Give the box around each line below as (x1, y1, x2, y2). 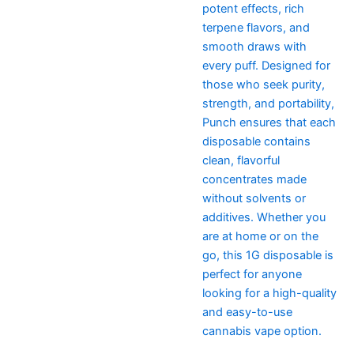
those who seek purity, (201, 77, 325, 92)
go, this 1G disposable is (201, 248, 333, 263)
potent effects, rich (201, 2, 304, 17)
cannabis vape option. (201, 324, 322, 339)
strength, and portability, (201, 96, 334, 111)
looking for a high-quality (201, 286, 337, 301)
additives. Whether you (201, 210, 326, 225)
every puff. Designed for (201, 58, 330, 73)
